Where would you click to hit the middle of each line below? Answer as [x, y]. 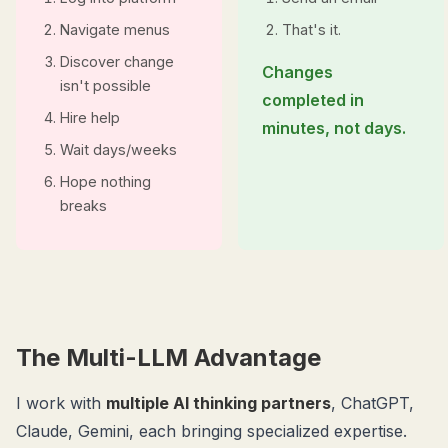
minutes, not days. [334, 128]
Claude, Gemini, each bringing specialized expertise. [211, 431]
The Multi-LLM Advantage [168, 357]
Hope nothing [105, 181]
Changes [297, 72]
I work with [61, 403]
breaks [83, 205]
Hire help [90, 117]
